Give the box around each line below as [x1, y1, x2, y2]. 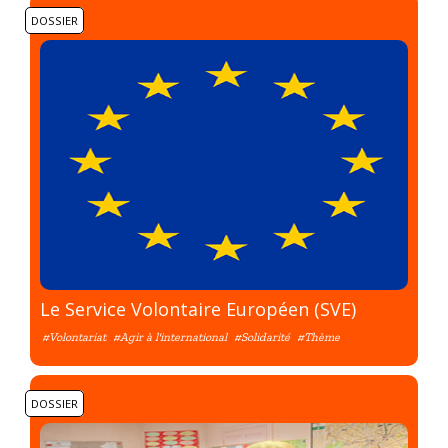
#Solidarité [234, 330, 290, 345]
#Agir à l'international [113, 330, 227, 345]
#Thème [297, 330, 340, 345]
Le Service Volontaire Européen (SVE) [40, 297, 356, 322]
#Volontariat [42, 330, 106, 345]
